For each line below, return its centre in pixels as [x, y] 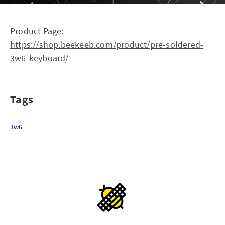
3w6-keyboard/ [39, 58]
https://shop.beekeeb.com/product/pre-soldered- [107, 44]
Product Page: [37, 31]
